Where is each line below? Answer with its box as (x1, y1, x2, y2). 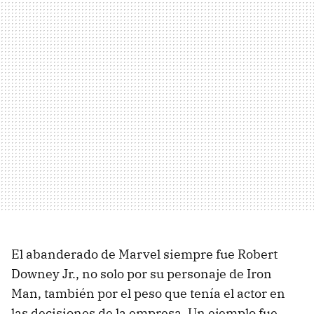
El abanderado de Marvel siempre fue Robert (11, 245, 278, 262)
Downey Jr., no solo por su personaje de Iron (11, 265, 272, 282)
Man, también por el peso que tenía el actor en (11, 285, 285, 301)
